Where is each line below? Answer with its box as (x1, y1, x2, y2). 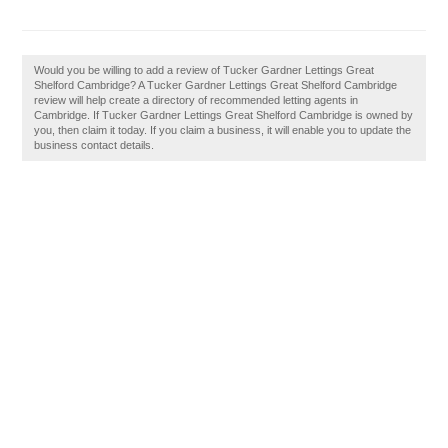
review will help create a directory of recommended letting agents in (34, 94, 359, 106)
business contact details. (34, 139, 155, 151)
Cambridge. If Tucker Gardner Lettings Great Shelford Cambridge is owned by (34, 109, 414, 121)
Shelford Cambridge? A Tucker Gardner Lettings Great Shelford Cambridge (34, 79, 398, 91)
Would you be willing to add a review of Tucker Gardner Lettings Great (34, 64, 375, 76)
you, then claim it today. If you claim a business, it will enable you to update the (34, 124, 412, 136)
